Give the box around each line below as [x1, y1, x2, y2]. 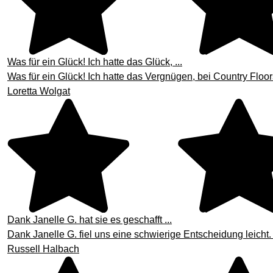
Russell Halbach [7, 244, 79, 255]
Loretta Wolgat [7, 85, 70, 96]
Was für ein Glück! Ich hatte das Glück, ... [7, 56, 182, 67]
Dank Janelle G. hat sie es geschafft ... [7, 214, 172, 225]
